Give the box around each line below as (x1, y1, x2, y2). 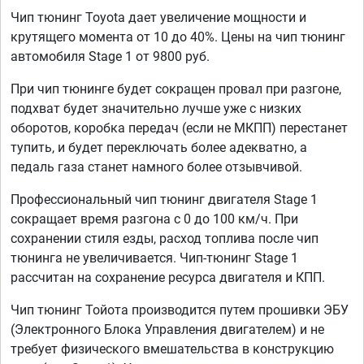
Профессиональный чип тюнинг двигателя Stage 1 (11, 191, 318, 207)
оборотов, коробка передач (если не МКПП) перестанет (11, 119, 348, 136)
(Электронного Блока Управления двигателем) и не (11, 321, 324, 337)
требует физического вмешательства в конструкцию (11, 340, 334, 357)
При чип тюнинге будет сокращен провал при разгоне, (11, 80, 341, 97)
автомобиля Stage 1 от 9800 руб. (11, 48, 210, 64)
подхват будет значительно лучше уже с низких (11, 100, 301, 116)
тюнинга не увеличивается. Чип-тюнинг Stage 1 (11, 249, 298, 266)
